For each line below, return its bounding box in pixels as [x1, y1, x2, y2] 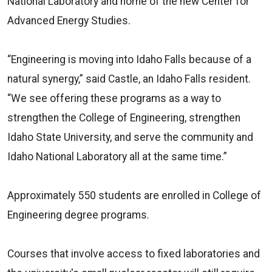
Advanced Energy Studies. [7, 14, 131, 27]
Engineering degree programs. [7, 208, 149, 221]
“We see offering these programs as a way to [7, 92, 221, 104]
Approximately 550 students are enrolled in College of [7, 189, 261, 202]
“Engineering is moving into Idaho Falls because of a [7, 53, 251, 66]
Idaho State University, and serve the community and [7, 131, 253, 143]
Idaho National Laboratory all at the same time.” [7, 150, 227, 163]
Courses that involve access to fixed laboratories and [7, 247, 260, 260]
